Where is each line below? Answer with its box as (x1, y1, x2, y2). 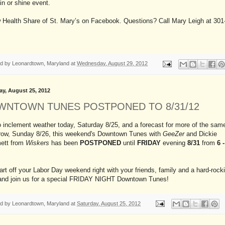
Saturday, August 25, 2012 (77, 200, 141, 206)
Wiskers (26, 139, 49, 147)
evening (161, 139, 187, 147)
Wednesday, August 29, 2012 (77, 60, 148, 67)
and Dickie (184, 130, 217, 138)
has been (49, 139, 80, 147)
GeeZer (163, 130, 184, 138)
